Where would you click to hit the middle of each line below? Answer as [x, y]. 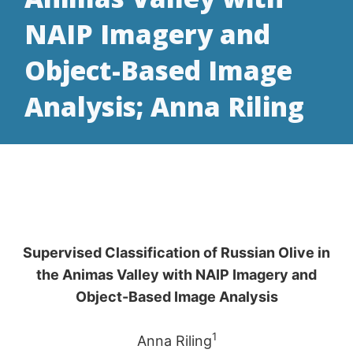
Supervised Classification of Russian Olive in [176, 253]
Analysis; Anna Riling [164, 106]
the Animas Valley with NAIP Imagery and [176, 275]
